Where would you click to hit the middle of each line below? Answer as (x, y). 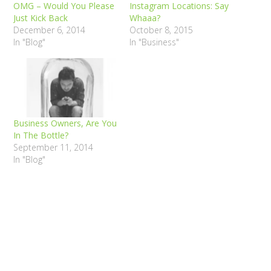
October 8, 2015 (161, 30)
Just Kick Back (41, 18)
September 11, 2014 (54, 147)
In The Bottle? (41, 135)
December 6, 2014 (50, 30)
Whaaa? (145, 18)
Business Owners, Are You (65, 123)
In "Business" (154, 42)
